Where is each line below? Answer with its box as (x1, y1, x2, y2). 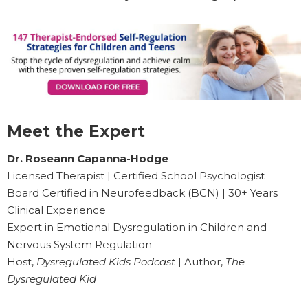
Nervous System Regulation (7, 238, 152, 252)
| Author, (175, 255, 225, 269)
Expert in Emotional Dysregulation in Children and (7, 221, 267, 234)
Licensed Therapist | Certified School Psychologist (7, 169, 265, 183)
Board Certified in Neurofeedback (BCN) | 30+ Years (7, 186, 278, 200)
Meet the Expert (7, 122, 145, 142)
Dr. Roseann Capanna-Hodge (7, 152, 168, 166)
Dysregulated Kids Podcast (36, 255, 175, 269)
